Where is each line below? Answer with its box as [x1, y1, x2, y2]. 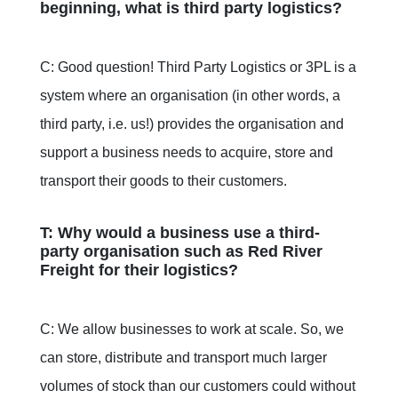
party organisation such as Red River [40, 243, 322, 261]
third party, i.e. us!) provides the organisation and [40, 116, 344, 132]
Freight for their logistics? [40, 261, 238, 280]
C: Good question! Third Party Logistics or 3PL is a [40, 60, 356, 76]
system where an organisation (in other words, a [40, 88, 340, 104]
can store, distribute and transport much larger [40, 350, 327, 366]
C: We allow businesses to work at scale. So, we [40, 322, 344, 338]
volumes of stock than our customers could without [40, 378, 355, 394]
